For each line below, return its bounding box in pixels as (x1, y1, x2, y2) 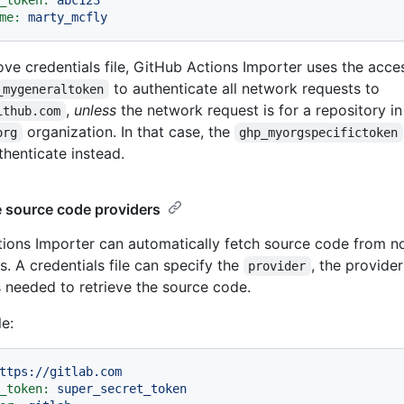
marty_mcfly (28, 10, 107, 25)
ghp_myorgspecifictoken (239, 125, 399, 141)
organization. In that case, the (22, 123, 234, 142)
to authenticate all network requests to (108, 79, 380, 98)
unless (73, 101, 116, 120)
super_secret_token (57, 381, 187, 397)
